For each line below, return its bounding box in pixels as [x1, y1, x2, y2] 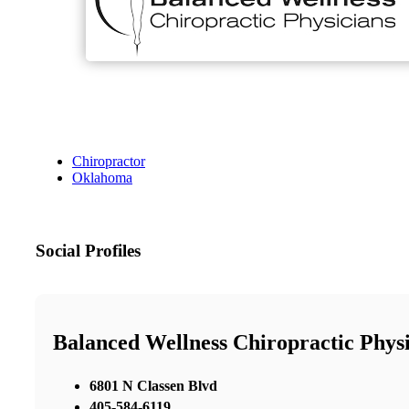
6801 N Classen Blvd [89, 377, 217, 393]
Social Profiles [36, 241, 141, 261]
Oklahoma [72, 170, 132, 186]
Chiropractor [72, 153, 145, 170]
